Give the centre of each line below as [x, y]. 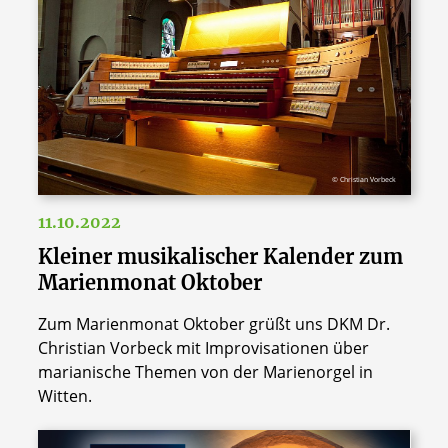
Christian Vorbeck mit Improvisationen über [203, 347]
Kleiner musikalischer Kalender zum [220, 256]
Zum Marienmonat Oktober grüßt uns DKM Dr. [213, 323]
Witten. [64, 395]
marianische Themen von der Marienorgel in [205, 371]
